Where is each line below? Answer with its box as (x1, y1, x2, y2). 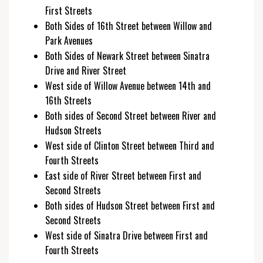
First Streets (45, 4, 95, 18)
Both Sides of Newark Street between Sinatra (45, 49, 210, 63)
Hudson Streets (45, 123, 104, 137)
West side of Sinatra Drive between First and (45, 228, 208, 242)
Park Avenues (45, 33, 97, 48)
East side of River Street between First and (45, 168, 201, 183)
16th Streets (45, 93, 94, 107)
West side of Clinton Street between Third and (45, 139, 214, 153)
